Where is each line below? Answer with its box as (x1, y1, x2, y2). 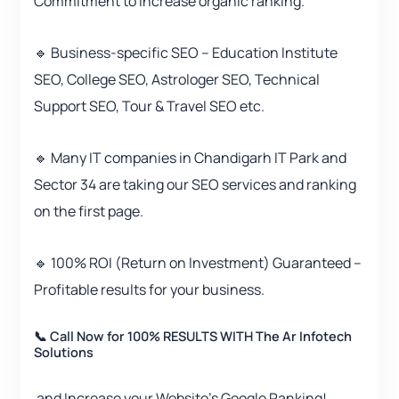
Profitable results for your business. (34, 280, 265, 300)
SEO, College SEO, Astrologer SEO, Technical (34, 69, 320, 90)
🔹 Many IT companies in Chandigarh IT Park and (34, 148, 346, 168)
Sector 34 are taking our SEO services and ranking (34, 175, 356, 195)
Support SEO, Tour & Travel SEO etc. (34, 96, 265, 117)
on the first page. (34, 201, 143, 222)
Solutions (34, 343, 94, 362)
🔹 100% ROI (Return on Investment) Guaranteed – (34, 253, 362, 273)
